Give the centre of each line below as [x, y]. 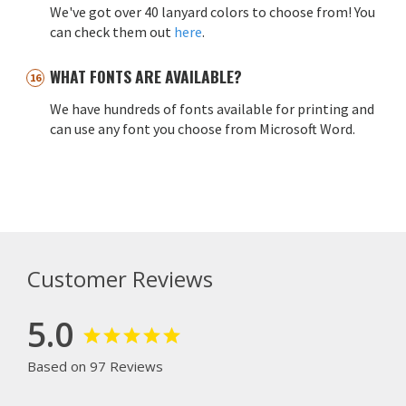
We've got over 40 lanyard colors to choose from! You [213, 11]
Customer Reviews [120, 279]
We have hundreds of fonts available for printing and [212, 108]
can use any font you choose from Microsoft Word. [203, 128]
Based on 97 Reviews [95, 367]
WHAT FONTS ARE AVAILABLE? [146, 76]
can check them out [112, 31]
